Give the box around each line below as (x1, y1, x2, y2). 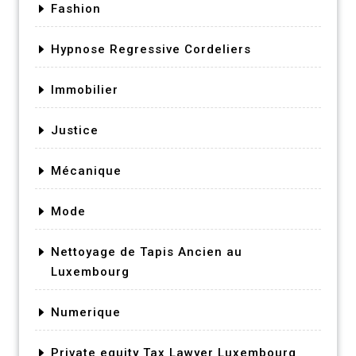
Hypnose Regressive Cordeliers (51, 41, 251, 56)
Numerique (51, 304, 121, 319)
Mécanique (51, 163, 122, 178)
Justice (51, 122, 99, 137)
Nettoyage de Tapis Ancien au (51, 244, 242, 259)
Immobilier (51, 82, 118, 97)
